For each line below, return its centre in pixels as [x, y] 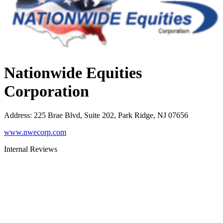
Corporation [47, 91]
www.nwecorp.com [35, 132]
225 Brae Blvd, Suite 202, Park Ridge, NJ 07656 [111, 115]
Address [17, 115]
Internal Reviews [31, 149]
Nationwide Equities [73, 72]
